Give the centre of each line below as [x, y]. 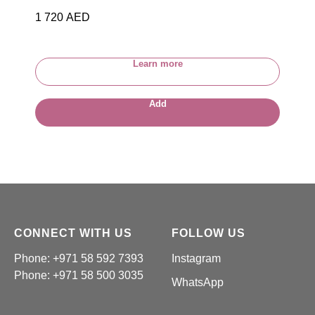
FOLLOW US [208, 233]
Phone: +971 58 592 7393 [79, 259]
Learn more [157, 64]
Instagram [196, 259]
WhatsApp [198, 283]
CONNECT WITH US [73, 233]
